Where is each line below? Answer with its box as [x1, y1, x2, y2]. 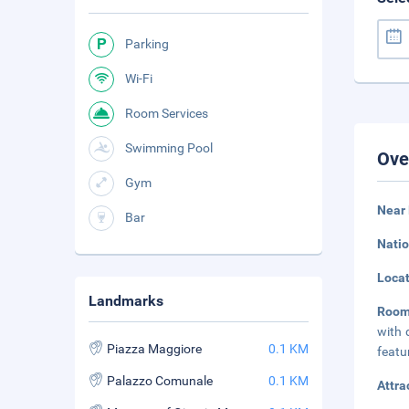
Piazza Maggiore [107, 341, 202, 356]
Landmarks [89, 292, 163, 309]
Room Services [125, 106, 208, 121]
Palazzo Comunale [107, 373, 213, 388]
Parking [125, 37, 169, 51]
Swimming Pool [125, 141, 213, 155]
